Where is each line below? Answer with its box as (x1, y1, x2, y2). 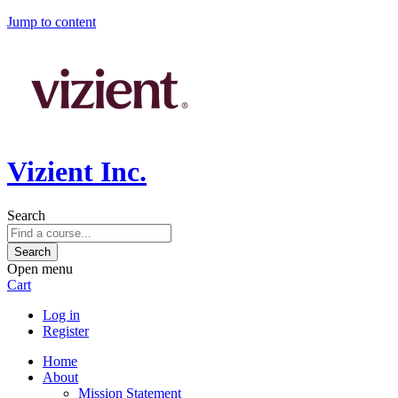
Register (43, 322, 89, 338)
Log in (43, 306, 80, 322)
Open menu (7, 260, 73, 276)
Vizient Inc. (7, 155, 147, 188)
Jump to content (7, 14, 96, 29)
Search (7, 207, 45, 223)
